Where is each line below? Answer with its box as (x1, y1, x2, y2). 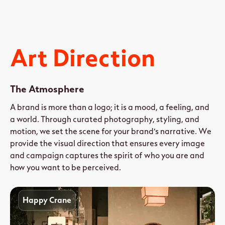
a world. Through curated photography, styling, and (10, 115, 199, 125)
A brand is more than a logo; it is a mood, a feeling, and (10, 102, 209, 113)
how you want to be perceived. (10, 163, 121, 173)
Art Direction (10, 43, 155, 73)
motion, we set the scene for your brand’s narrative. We (10, 127, 211, 137)
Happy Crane (23, 195, 72, 206)
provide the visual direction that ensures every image (10, 139, 205, 149)
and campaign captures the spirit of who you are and (10, 151, 204, 161)
